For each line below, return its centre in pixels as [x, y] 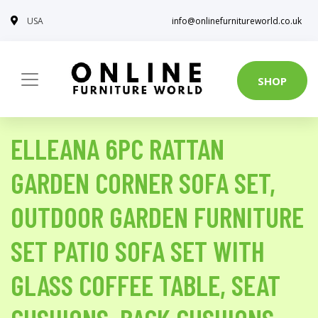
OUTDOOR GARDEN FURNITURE [157, 216]
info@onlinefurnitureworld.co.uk [237, 21]
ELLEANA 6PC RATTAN [117, 148]
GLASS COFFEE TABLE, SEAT [146, 285]
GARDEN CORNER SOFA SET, [143, 182]
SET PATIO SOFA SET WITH [138, 251]
